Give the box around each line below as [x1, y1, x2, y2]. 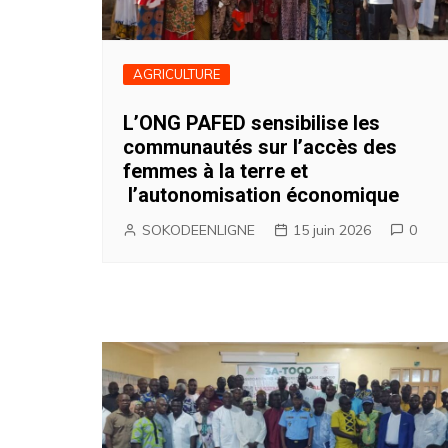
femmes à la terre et [123, 158, 308, 183]
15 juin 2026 [293, 220, 371, 239]
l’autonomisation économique [123, 182, 399, 207]
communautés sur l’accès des [123, 134, 397, 159]
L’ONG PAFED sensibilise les [123, 110, 380, 135]
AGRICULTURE [133, 65, 220, 82]
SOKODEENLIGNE [142, 220, 255, 239]
